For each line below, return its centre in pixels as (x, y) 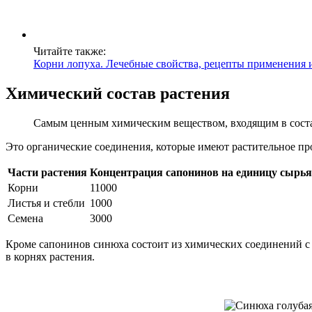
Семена (25, 218)
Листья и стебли (46, 203)
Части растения (47, 172)
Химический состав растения (118, 93)
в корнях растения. (50, 256)
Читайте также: (70, 51)
